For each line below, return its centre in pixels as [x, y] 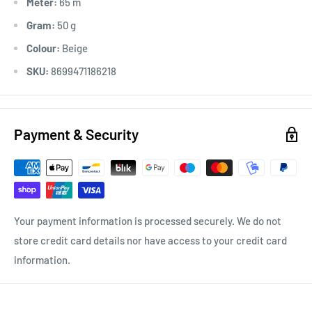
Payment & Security [76, 134]
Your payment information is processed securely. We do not [148, 221]
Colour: [43, 48]
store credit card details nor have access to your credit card [150, 241]
